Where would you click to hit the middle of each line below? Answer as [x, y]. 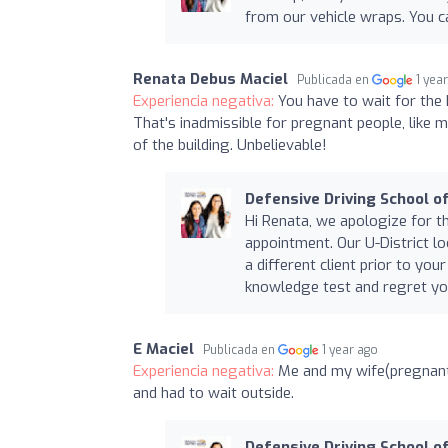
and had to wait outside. [213, 392]
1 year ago [350, 349]
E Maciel [163, 348]
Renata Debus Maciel [210, 78]
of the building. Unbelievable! [230, 144]
